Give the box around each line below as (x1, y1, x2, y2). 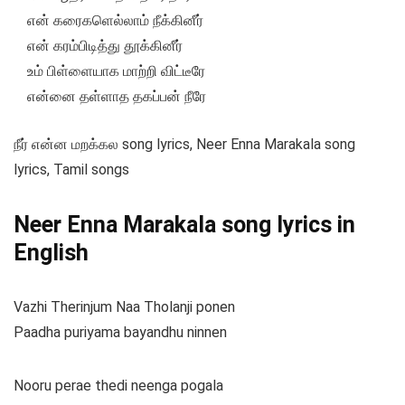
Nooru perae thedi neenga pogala (14, 377, 223, 395)
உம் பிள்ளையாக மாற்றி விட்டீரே (27, 62, 205, 80)
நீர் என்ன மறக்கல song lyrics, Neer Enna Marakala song (14, 136, 355, 154)
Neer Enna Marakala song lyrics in (14, 212, 355, 239)
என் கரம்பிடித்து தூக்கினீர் (27, 37, 183, 55)
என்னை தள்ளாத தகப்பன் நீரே (27, 88, 206, 106)
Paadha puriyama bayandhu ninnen (14, 324, 227, 342)
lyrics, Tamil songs (14, 161, 129, 179)
